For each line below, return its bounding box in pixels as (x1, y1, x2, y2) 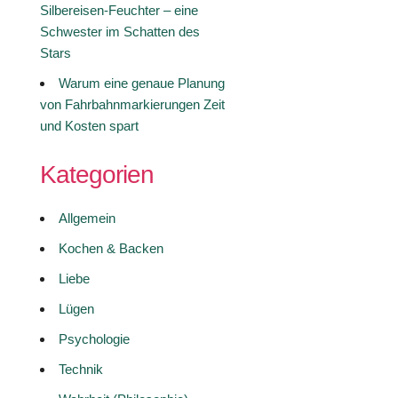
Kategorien (39, 161, 154, 188)
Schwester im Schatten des (39, 24, 200, 39)
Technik (58, 362, 103, 377)
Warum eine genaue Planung (58, 76, 225, 91)
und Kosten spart (39, 118, 139, 133)
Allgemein (58, 211, 115, 226)
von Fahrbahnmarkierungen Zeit (39, 97, 225, 112)
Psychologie (58, 331, 130, 346)
